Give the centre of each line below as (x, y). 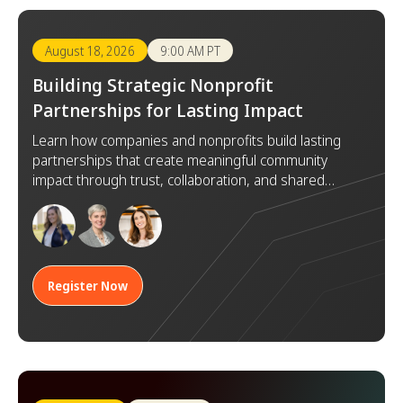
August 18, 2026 (90, 50)
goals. (50, 200)
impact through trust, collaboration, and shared (179, 180)
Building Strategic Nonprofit (153, 85)
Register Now (88, 286)
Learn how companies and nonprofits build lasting (187, 141)
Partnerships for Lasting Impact (168, 111)
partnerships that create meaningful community (180, 161)
